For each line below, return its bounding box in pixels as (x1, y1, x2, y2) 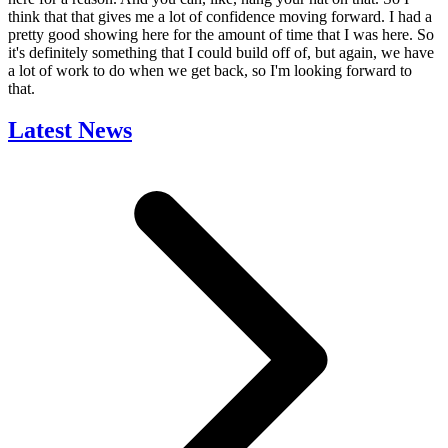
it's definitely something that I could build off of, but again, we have (8, 43, 434, 61)
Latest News (8, 117, 132, 144)
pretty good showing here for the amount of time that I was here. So (8, 25, 434, 43)
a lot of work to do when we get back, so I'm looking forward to (8, 61, 412, 79)
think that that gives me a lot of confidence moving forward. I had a (8, 7, 432, 25)
